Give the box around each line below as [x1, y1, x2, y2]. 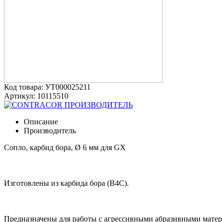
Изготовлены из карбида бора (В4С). [4, 178, 129, 187]
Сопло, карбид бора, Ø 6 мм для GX [4, 143, 126, 152]
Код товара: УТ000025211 [4, 82, 91, 91]
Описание [24, 117, 58, 126]
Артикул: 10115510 [4, 91, 68, 100]
